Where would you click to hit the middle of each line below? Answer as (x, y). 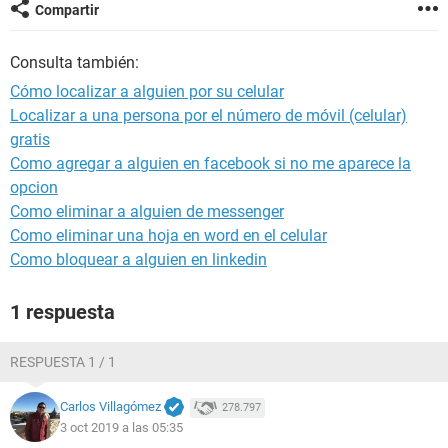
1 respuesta (62, 312)
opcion (34, 187)
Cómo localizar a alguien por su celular (147, 91)
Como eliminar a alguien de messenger (147, 211)
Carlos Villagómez (110, 407)
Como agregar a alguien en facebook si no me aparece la (210, 163)
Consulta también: (74, 62)
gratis (30, 139)
